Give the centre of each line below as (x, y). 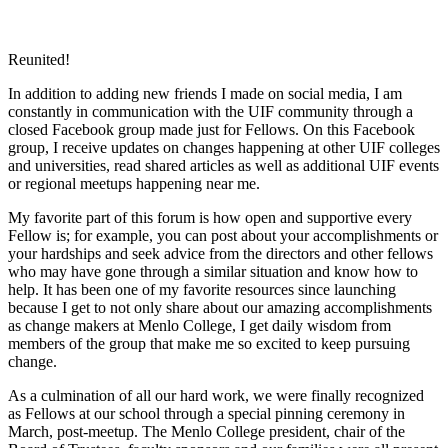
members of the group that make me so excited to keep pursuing (209, 343)
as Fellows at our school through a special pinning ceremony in (206, 413)
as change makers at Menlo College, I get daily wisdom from (199, 325)
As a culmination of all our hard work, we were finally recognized (216, 395)
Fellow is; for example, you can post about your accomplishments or (223, 235)
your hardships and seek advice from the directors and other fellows (220, 253)
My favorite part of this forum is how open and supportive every (210, 217)
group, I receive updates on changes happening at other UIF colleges (224, 147)
